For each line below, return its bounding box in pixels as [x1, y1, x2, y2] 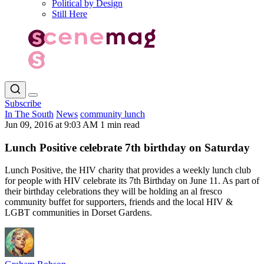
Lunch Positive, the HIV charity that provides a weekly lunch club [5, 165, 251, 176]
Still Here [52, 9, 87, 19]
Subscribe [5, 98, 41, 108]
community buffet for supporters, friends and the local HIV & [5, 197, 233, 207]
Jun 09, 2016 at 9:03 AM [5, 119, 100, 130]
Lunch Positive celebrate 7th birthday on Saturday [5, 141, 250, 154]
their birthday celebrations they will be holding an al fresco [5, 186, 222, 197]
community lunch [80, 108, 145, 119]
